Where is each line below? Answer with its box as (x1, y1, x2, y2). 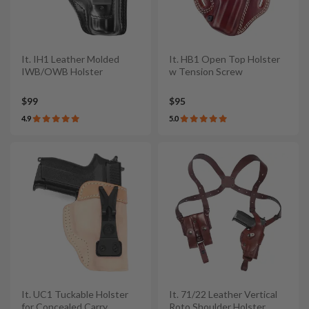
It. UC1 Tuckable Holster (21, 288, 128, 301)
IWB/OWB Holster (21, 65, 103, 77)
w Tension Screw (169, 65, 243, 77)
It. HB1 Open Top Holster (169, 52, 280, 65)
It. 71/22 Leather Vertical (169, 288, 277, 301)
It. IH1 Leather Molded (21, 52, 119, 65)
